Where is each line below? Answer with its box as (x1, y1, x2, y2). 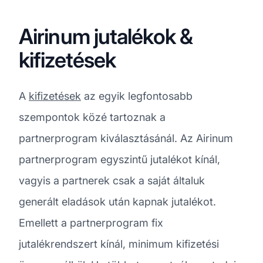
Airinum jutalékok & (19, 23, 193, 49)
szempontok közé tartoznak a (19, 110, 166, 123)
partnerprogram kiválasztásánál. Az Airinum (19, 131, 233, 144)
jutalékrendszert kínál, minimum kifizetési (19, 237, 219, 250)
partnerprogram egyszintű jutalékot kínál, (19, 153, 220, 166)
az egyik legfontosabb (81, 89, 193, 102)
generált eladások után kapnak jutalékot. (19, 195, 216, 208)
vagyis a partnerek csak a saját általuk (19, 174, 205, 187)
